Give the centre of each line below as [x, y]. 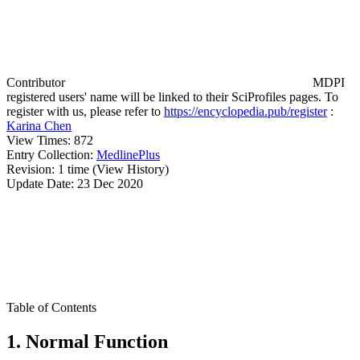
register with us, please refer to [85, 111]
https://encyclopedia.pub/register [245, 111]
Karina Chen [39, 126]
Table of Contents [51, 307]
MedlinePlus [128, 155]
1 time [74, 169]
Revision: [32, 169]
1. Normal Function [87, 341]
